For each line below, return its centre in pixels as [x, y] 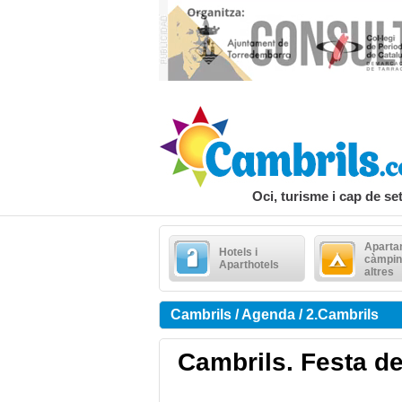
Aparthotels [249, 265]
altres [379, 272]
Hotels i [238, 252]
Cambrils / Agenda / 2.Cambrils [275, 315]
